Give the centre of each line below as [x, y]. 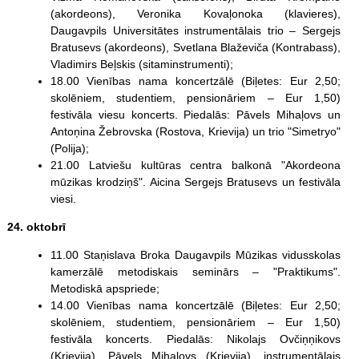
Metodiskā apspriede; [105, 288]
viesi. [63, 198]
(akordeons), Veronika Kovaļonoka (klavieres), [196, 13]
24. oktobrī [36, 226]
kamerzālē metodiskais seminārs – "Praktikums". [196, 271]
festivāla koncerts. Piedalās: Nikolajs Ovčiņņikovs [196, 339]
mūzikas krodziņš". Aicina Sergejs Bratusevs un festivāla [196, 182]
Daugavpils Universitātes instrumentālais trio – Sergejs [196, 30]
